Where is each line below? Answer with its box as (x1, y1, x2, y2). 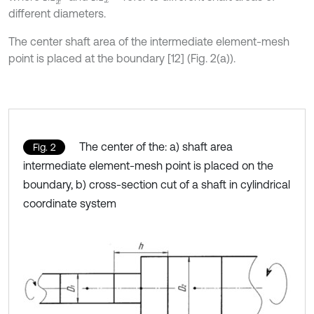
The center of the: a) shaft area (79, 139, 233, 153)
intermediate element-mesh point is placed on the (23, 158, 273, 172)
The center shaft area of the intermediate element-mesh (8, 34, 289, 48)
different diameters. (8, 6, 106, 20)
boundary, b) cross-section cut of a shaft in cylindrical (23, 177, 290, 191)
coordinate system (23, 196, 116, 210)
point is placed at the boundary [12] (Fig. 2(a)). (8, 51, 235, 64)
